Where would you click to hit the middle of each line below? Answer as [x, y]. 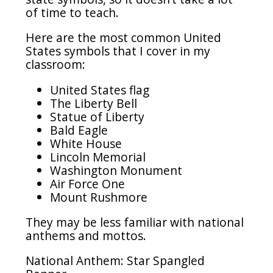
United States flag [100, 90]
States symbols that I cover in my [118, 51]
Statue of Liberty [97, 116]
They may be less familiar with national [135, 222]
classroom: [57, 65]
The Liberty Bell [94, 103]
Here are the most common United [124, 38]
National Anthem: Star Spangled [115, 260]
